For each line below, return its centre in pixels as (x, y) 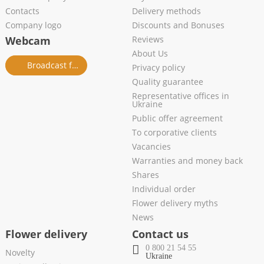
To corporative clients (174, 133)
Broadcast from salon (75, 65)
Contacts (22, 11)
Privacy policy (159, 68)
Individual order (164, 189)
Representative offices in (181, 96)
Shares (146, 175)
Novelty (20, 253)
